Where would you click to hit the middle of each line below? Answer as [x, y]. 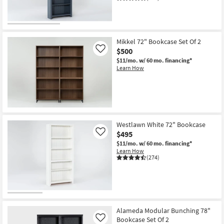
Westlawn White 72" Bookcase [161, 124]
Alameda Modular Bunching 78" [163, 210]
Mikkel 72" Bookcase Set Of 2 [159, 42]
